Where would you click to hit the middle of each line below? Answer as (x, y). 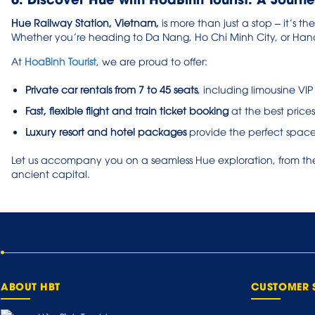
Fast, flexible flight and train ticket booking (127, 110)
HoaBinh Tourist (60, 60)
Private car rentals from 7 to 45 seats (111, 89)
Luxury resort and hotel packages (106, 131)
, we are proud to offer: (152, 60)
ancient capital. (51, 173)
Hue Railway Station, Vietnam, (85, 22)
